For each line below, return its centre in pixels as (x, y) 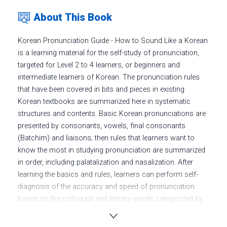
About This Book (73, 17)
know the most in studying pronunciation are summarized (111, 150)
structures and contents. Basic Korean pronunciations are (112, 113)
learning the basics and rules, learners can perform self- (108, 174)
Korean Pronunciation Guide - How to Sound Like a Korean (113, 41)
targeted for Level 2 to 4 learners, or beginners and (99, 65)
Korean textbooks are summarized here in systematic (104, 101)
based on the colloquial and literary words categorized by (110, 199)
